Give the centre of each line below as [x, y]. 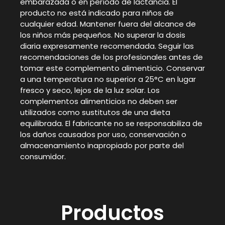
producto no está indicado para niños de [97, 13]
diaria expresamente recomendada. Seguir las [107, 46]
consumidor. [43, 157]
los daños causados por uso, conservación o [103, 135]
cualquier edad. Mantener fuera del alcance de [108, 24]
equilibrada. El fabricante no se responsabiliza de [111, 124]
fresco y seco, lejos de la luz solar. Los [90, 90]
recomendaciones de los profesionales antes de [111, 57]
